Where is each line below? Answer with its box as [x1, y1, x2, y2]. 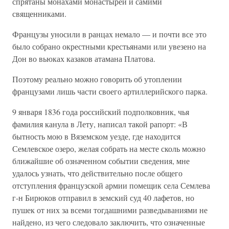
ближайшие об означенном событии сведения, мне [12, 155, 190, 166]
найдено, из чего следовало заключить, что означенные [12, 217, 205, 227]
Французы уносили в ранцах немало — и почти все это [12, 29, 207, 39]
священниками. [12, 8, 66, 19]
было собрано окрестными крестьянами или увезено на [12, 41, 206, 52]
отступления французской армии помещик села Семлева [12, 180, 210, 191]
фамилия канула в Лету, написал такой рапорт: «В [12, 119, 188, 129]
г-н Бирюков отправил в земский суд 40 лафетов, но [12, 192, 194, 203]
